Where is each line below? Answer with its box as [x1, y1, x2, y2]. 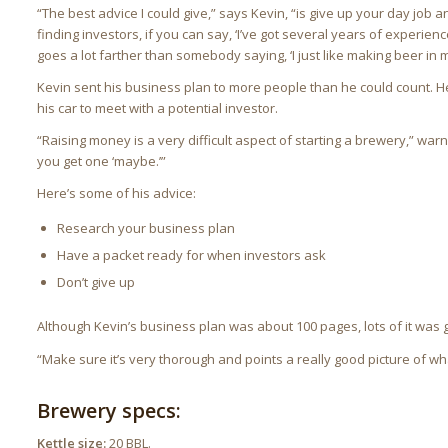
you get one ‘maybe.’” [37, 152, 167, 171]
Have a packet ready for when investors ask [57, 246, 327, 265]
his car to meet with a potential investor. [37, 99, 279, 118]
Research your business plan [57, 219, 236, 238]
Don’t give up [57, 273, 136, 292]
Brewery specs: [37, 396, 182, 424]
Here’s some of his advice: [37, 184, 197, 203]
